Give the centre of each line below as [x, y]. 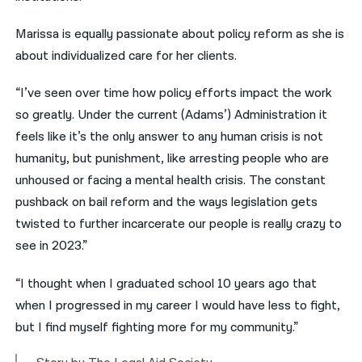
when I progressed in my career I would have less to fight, [178, 305]
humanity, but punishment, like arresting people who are [173, 159]
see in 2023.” [52, 246]
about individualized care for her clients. [126, 57]
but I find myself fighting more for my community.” [157, 327]
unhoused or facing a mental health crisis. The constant [171, 181]
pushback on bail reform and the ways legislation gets [167, 203]
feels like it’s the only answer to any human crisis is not [170, 137]
